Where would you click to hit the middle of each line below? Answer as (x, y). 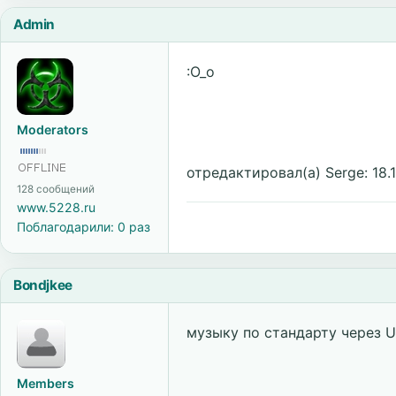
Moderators (53, 129)
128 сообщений (56, 189)
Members (46, 383)
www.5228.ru (56, 207)
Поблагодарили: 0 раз (84, 227)
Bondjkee (43, 285)
